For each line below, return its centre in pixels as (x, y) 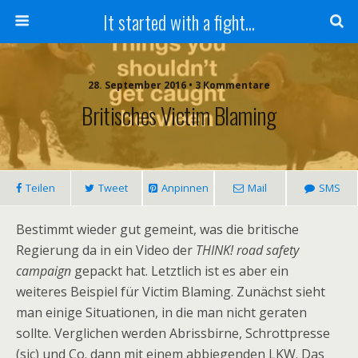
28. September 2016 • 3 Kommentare (179, 85)
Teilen (40, 188)
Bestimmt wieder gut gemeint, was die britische (157, 229)
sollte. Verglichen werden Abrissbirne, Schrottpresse (173, 333)
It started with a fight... (179, 22)
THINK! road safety (247, 250)
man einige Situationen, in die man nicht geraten (161, 312)
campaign (44, 271)
